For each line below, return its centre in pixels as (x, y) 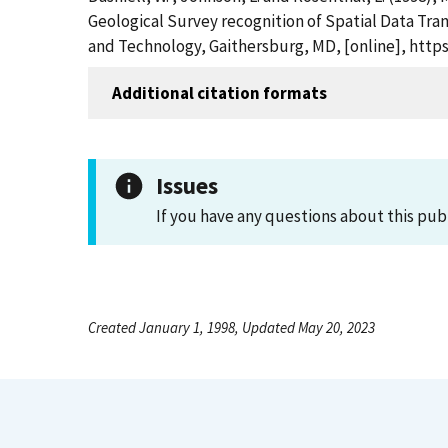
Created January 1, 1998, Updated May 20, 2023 (231, 327)
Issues (187, 185)
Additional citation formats (219, 92)
